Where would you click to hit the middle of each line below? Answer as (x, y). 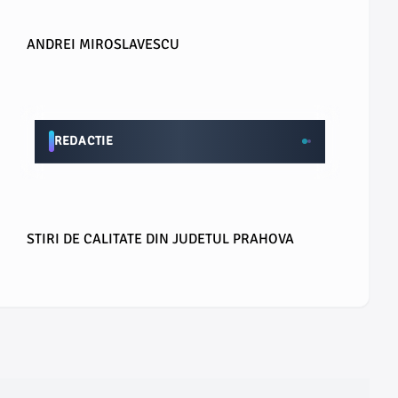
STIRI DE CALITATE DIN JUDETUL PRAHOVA (160, 239)
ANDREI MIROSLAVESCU (103, 44)
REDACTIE (84, 141)
